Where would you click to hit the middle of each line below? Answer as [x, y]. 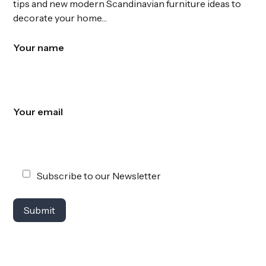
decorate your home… [60, 18]
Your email [38, 112]
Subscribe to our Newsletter [99, 176]
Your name [39, 47]
